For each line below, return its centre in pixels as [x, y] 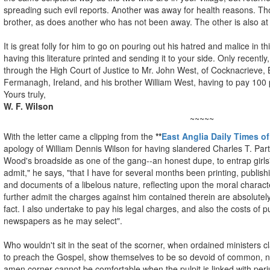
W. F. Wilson [29, 106]
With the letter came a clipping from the [80, 136]
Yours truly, [25, 94]
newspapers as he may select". [63, 220]
